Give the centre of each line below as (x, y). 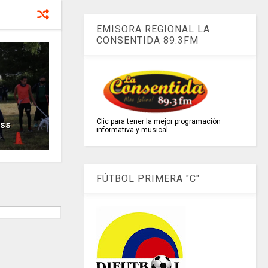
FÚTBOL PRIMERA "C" (148, 179)
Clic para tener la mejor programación (159, 122)
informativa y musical (133, 130)
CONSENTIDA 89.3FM (148, 41)
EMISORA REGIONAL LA (153, 29)
